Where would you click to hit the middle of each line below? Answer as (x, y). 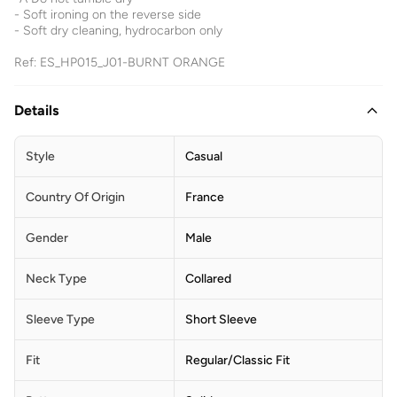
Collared (208, 279)
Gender (47, 238)
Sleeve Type (60, 320)
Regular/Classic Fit (237, 361)
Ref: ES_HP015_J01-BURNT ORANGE (120, 63)
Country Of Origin (75, 198)
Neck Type (56, 279)
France (205, 198)
